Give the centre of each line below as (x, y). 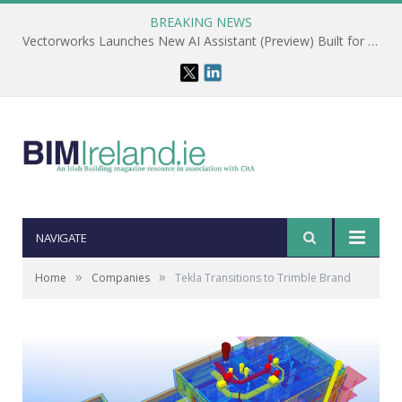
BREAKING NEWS (201, 22)
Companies (121, 278)
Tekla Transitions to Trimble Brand (263, 278)
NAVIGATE (61, 238)
